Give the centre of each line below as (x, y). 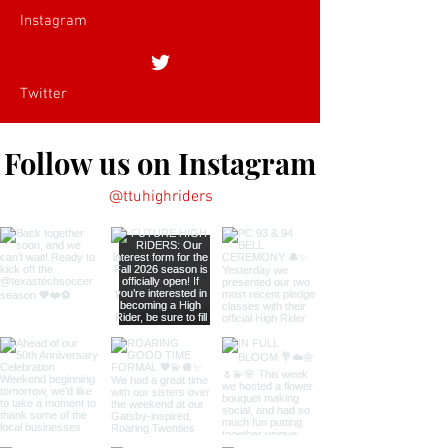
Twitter (43, 94)
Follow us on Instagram (160, 163)
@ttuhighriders (160, 197)
